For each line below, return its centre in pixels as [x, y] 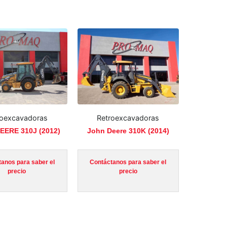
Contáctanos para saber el [128, 162]
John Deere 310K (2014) [128, 131]
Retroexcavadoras [128, 118]
